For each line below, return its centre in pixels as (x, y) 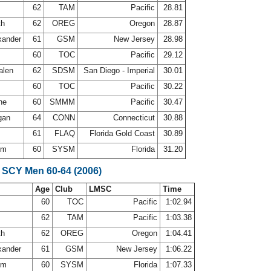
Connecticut (134, 118)
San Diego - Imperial (119, 70)
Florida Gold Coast (122, 133)
